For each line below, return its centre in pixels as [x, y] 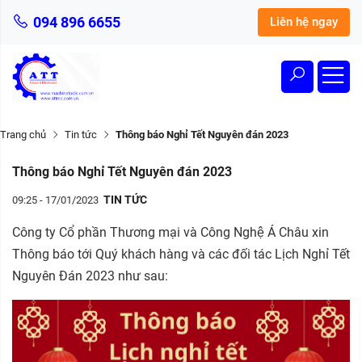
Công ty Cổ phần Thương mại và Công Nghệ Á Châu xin [170, 232]
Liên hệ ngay [304, 22]
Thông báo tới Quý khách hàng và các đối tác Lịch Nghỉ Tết [181, 254]
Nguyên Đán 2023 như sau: [90, 276]
